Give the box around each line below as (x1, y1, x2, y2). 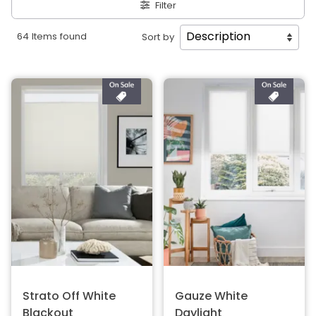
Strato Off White (23, 291, 116, 303)
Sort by (142, 32, 174, 42)
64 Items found (17, 32, 87, 42)
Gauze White (175, 291, 248, 303)
